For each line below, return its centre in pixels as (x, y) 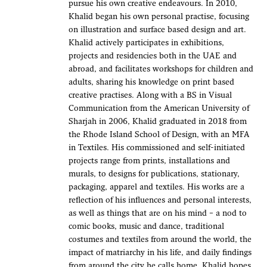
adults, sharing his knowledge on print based (151, 83)
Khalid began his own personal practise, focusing (159, 17)
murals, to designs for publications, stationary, (154, 174)
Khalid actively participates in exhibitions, (146, 43)
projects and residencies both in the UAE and (152, 56)
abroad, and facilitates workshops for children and (161, 69)
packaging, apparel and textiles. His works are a (156, 187)
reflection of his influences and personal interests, (160, 201)
